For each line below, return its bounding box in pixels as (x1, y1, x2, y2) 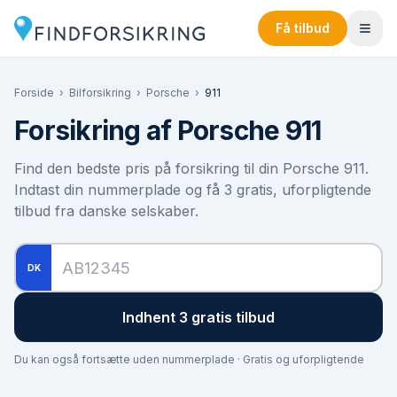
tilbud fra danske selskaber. (14, 202, 198, 220)
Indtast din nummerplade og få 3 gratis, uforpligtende (14, 181, 371, 198)
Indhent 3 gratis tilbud (122, 308, 275, 326)
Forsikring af (14, 114, 177, 146)
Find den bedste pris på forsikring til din (14, 160, 283, 177)
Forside (14, 86, 54, 99)
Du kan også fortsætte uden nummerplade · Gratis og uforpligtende (14, 353, 364, 366)
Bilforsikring (69, 86, 131, 99)
